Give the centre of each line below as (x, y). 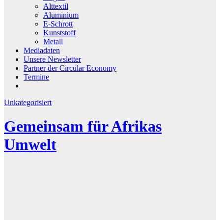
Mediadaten (42, 50)
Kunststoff (59, 32)
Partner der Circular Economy (70, 68)
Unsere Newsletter (52, 59)
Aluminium (61, 15)
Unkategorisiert (28, 102)
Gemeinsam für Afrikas (83, 126)
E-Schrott (58, 24)
